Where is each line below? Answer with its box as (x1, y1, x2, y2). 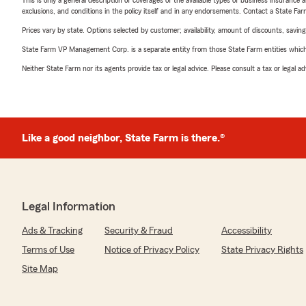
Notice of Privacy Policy (105, 245, 199, 255)
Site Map (22, 264, 58, 274)
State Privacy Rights (221, 245, 303, 255)
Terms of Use (22, 245, 74, 255)
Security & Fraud (105, 226, 173, 236)
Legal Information (22, 200, 115, 212)
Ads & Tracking (22, 226, 83, 236)
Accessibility (221, 226, 272, 236)
